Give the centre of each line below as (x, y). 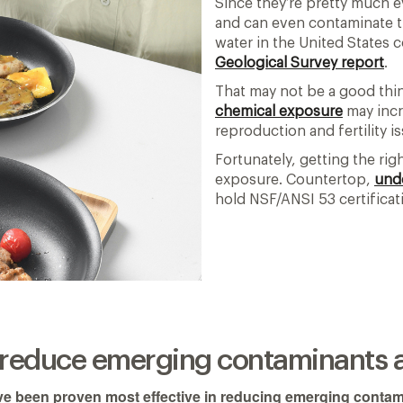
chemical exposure (279, 111)
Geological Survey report (300, 63)
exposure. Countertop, (295, 179)
